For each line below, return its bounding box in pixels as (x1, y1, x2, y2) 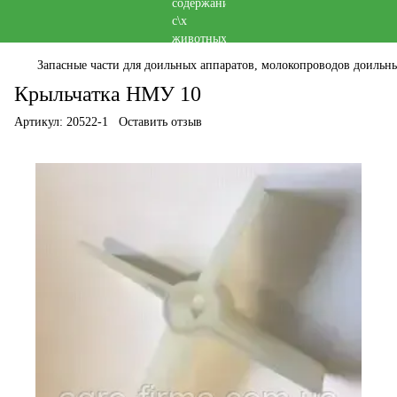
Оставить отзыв (119, 115, 202, 128)
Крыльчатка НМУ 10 (14, 82, 201, 105)
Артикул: (14, 115, 63, 128)
